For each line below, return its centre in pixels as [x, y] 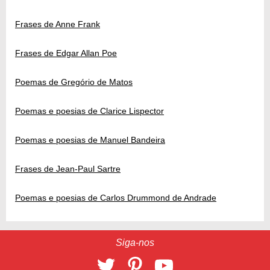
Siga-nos [135, 243]
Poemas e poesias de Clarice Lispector [89, 111]
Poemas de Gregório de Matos [74, 82]
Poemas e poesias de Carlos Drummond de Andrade [116, 198]
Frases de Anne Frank [58, 24]
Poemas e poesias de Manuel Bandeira [90, 140]
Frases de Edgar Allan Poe [66, 53]
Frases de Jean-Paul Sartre [68, 169]
